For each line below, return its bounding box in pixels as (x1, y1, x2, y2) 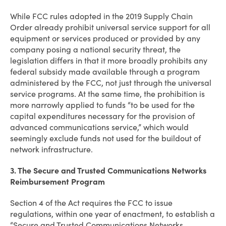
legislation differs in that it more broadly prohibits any (10, 55, 207, 66)
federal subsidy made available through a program (10, 67, 200, 77)
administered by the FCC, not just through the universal (10, 78, 211, 88)
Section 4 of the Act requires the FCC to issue (10, 198, 173, 208)
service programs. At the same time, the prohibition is (10, 89, 205, 99)
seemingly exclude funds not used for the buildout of (10, 133, 201, 143)
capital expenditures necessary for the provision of (10, 111, 195, 121)
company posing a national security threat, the (10, 44, 181, 54)
